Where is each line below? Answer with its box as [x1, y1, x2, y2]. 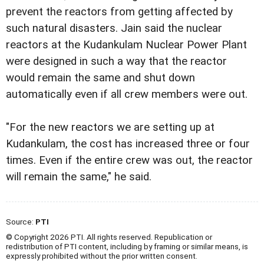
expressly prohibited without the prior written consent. [6, 251, 197, 261]
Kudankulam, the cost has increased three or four [6, 137, 250, 151]
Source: [6, 217, 35, 227]
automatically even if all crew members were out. [6, 88, 247, 101]
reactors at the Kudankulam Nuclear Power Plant [6, 38, 247, 52]
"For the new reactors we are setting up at [6, 121, 214, 134]
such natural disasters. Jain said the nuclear [6, 22, 222, 35]
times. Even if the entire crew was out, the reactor [6, 154, 253, 167]
